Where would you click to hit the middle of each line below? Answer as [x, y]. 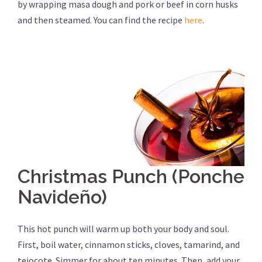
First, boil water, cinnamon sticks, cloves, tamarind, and [129, 245]
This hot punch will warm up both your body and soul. [123, 229]
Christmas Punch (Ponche [131, 177]
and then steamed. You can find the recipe [101, 20]
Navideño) [62, 197]
